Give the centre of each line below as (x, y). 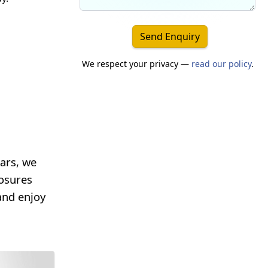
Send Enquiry (170, 36)
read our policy (221, 63)
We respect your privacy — (136, 63)
